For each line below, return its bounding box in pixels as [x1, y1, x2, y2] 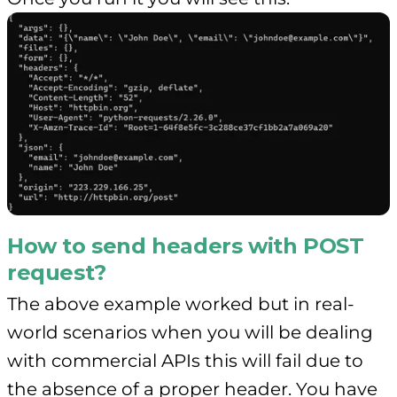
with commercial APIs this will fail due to [7, 350, 363, 372]
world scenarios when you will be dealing [7, 322, 373, 344]
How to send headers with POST [7, 233, 364, 260]
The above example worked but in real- [7, 293, 354, 315]
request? [7, 260, 106, 286]
